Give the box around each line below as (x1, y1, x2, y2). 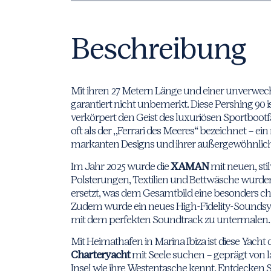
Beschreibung (71, 31, 246, 67)
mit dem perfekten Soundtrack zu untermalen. (71, 212, 270, 226)
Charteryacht (71, 248, 130, 262)
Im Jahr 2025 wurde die (71, 159, 171, 173)
